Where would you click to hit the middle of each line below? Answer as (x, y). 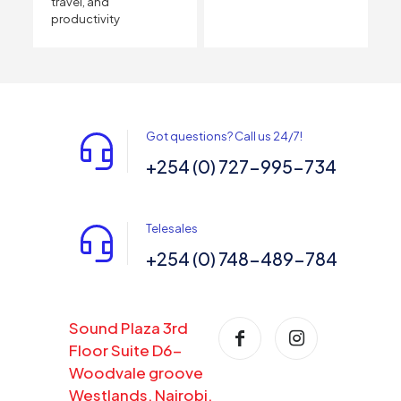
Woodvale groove (136, 372)
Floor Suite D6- (125, 350)
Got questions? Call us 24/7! (224, 136)
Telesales (172, 228)
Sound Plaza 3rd (128, 327)
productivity (85, 18)
